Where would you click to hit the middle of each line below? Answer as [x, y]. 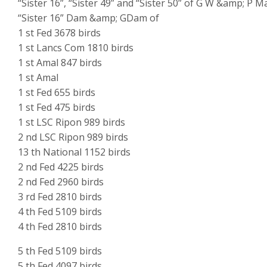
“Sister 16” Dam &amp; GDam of [89, 18]
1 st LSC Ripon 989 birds [72, 122]
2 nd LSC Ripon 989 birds [73, 137]
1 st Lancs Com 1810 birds [76, 48]
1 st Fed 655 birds [57, 93]
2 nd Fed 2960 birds [61, 182]
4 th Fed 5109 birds [60, 212]
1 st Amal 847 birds [60, 63]
